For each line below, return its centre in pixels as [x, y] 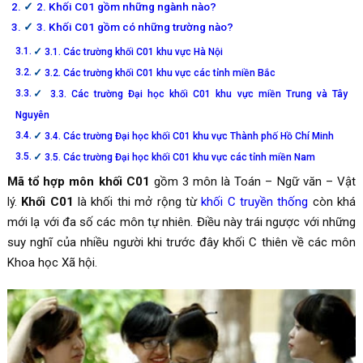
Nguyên [32, 115]
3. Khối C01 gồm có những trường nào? [135, 26]
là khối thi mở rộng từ [137, 201]
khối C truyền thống [255, 201]
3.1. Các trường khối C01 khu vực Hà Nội [134, 51]
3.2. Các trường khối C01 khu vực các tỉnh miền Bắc [160, 73]
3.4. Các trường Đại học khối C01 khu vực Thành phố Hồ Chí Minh [190, 136]
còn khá [332, 201]
